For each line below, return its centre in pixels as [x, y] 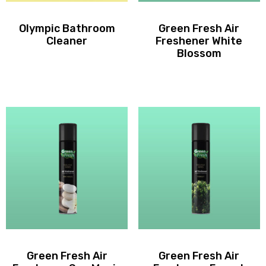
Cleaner [67, 41]
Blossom [199, 54]
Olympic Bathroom [67, 29]
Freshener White [199, 41]
